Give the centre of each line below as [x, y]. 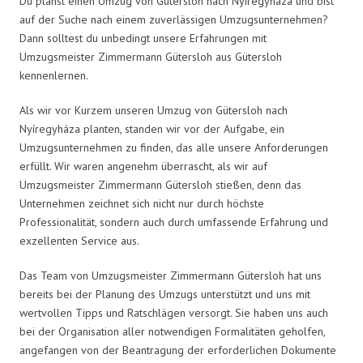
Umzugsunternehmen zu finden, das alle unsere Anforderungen [174, 147]
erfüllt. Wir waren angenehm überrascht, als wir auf [143, 166]
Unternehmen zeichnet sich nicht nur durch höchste [142, 203]
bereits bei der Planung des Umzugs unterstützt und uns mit [165, 294]
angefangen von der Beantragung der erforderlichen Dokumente [178, 350]
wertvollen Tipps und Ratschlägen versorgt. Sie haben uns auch [174, 312]
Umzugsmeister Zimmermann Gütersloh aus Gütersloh [151, 56]
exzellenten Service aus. [79, 240]
